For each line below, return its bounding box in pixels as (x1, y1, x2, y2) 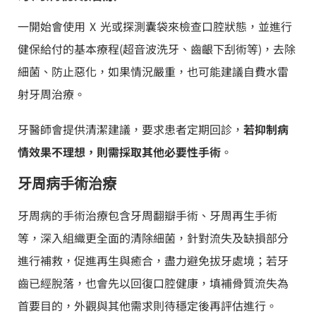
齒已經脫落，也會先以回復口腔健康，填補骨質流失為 (18, 274, 288, 291)
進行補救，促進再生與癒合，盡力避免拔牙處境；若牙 (18, 251, 288, 269)
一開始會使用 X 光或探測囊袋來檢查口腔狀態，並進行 (18, 17, 292, 35)
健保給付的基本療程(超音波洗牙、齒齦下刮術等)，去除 (18, 39, 296, 57)
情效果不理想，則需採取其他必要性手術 (18, 142, 221, 160)
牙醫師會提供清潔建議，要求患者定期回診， (18, 120, 243, 138)
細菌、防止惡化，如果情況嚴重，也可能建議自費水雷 (18, 62, 288, 80)
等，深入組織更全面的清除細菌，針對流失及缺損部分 (18, 229, 288, 246)
